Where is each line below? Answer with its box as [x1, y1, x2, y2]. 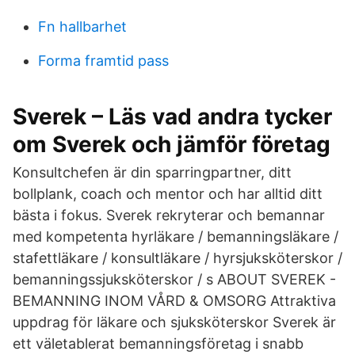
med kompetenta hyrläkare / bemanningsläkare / [13, 228, 338, 245]
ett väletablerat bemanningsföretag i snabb [13, 335, 303, 352]
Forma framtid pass [38, 52, 169, 69]
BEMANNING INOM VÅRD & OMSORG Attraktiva [13, 292, 336, 309]
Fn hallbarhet [38, 18, 127, 35]
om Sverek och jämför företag [13, 131, 330, 158]
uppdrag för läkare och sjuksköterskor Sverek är [13, 314, 336, 330]
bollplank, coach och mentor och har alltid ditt [13, 185, 323, 202]
